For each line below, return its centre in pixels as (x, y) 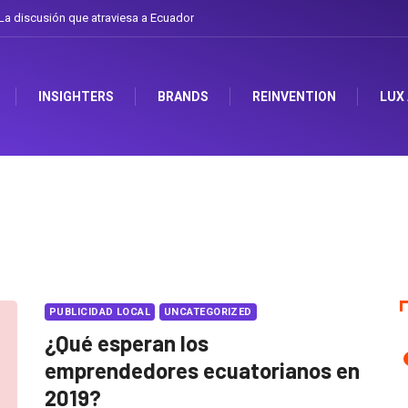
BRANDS (183, 97)
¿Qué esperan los (127, 343)
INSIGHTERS (76, 97)
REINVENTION (294, 97)
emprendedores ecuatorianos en (202, 371)
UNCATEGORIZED (208, 312)
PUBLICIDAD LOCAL (100, 312)
